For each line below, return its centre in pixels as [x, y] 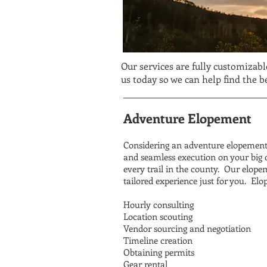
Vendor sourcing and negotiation [187, 228]
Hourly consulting [159, 204]
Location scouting [158, 216]
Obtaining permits [159, 252]
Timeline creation [158, 240]
